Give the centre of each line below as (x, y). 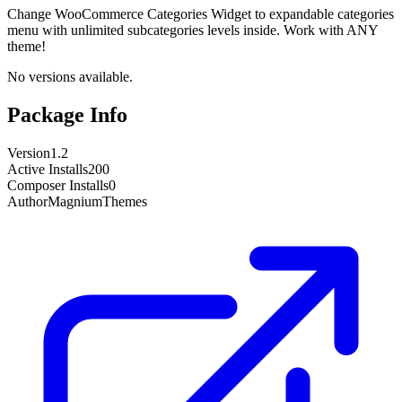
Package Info (67, 114)
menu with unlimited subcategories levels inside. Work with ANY (192, 30)
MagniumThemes (97, 201)
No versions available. (70, 76)
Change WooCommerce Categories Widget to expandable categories (201, 13)
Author (27, 201)
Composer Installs (58, 185)
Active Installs (48, 169)
